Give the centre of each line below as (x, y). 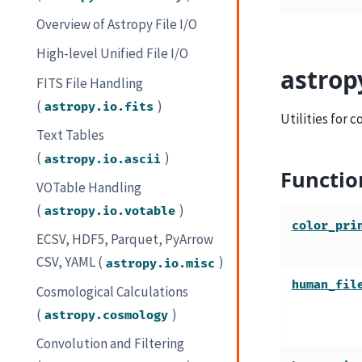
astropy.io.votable (110, 211)
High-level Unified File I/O (113, 54)
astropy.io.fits (99, 107)
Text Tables (71, 135)
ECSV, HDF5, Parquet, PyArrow (125, 240)
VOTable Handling (89, 187)
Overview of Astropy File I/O (117, 24)
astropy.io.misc (161, 263)
